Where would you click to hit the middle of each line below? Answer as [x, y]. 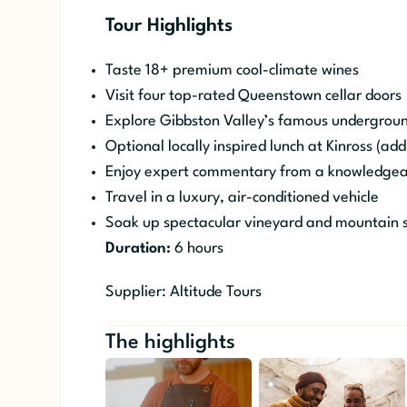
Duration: [138, 249]
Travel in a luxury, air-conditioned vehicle [242, 198]
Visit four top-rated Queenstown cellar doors [253, 96]
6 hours [197, 249]
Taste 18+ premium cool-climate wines [232, 71]
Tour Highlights [169, 27]
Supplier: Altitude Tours [183, 293]
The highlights [170, 343]
